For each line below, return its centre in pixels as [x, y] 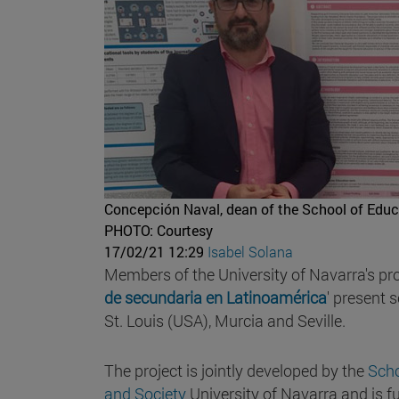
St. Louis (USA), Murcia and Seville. [225, 320]
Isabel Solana [250, 251]
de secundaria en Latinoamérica [216, 297]
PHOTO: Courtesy [159, 230]
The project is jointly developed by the [236, 370]
